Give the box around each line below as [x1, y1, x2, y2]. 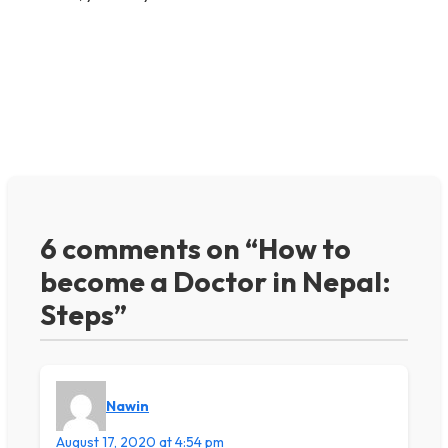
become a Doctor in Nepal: [40, 264, 391, 299]
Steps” [40, 297, 127, 332]
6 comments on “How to [40, 231, 351, 266]
